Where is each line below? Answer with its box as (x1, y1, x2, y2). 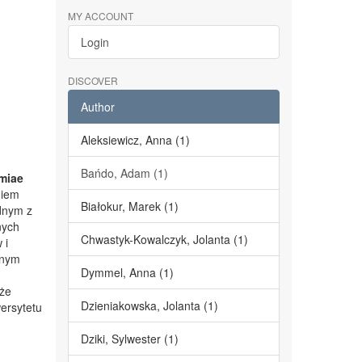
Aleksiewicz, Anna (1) (80, 132, 190, 148)
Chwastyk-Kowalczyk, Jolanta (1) (80, 231, 248, 247)
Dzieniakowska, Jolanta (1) (80, 297, 218, 314)
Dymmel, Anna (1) (80, 264, 174, 280)
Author (80, 99, 115, 115)
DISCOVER (67, 74, 118, 87)
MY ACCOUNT (67, 9, 133, 23)
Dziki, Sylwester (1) (80, 330, 179, 347)
